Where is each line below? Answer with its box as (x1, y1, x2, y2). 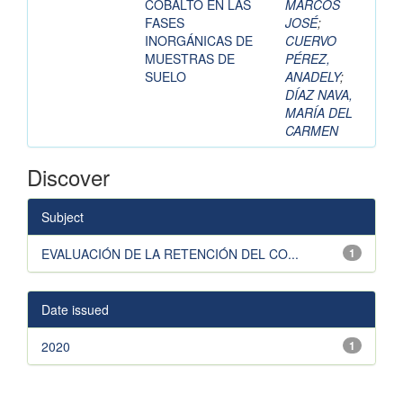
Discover (27, 161, 110, 193)
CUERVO (285, 31, 336, 50)
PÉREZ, (285, 49, 330, 68)
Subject (41, 208, 84, 227)
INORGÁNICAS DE (145, 31, 253, 50)
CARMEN (285, 121, 338, 140)
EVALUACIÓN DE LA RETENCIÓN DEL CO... (41, 245, 299, 264)
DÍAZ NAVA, (285, 85, 353, 104)
